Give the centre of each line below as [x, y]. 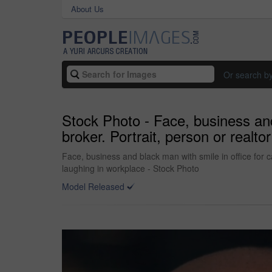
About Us [87, 9]
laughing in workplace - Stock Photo [131, 168]
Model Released [93, 186]
